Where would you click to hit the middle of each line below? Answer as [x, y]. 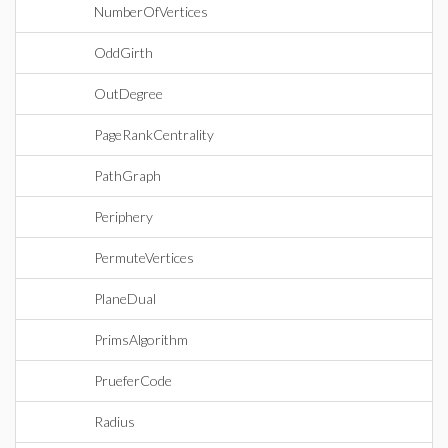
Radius [114, 421]
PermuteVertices [144, 257]
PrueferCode [133, 380]
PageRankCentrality [154, 134]
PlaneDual [125, 298]
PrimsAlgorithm [141, 339]
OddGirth [123, 52]
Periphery [123, 216]
